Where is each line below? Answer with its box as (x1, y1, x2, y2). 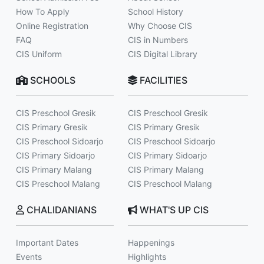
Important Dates (16, 237, 78, 247)
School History (128, 6, 183, 16)
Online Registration (16, 21, 88, 31)
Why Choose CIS (128, 21, 192, 31)
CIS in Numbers (128, 35, 188, 45)
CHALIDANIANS (24, 204, 97, 216)
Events (16, 252, 42, 262)
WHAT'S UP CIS (137, 204, 209, 216)
